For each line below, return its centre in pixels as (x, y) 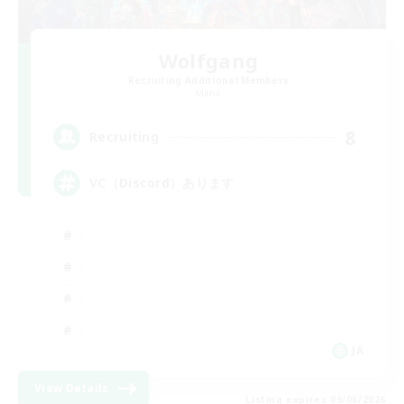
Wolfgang (208, 60)
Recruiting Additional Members (208, 80)
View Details (72, 388)
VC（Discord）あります (162, 183)
